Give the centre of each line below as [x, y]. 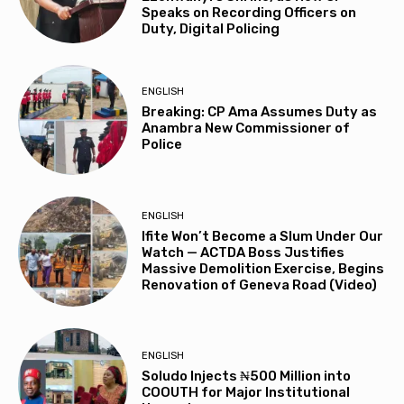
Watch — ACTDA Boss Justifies [243, 252]
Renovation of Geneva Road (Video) [260, 285]
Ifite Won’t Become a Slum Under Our [263, 236]
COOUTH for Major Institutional [246, 393]
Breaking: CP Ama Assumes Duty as [260, 112]
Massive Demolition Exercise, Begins [263, 268]
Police [162, 145]
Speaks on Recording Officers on [249, 12]
